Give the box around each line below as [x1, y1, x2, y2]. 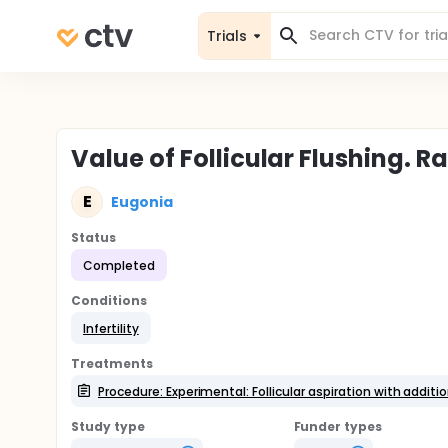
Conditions [71, 292, 147, 309]
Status [71, 229, 116, 246]
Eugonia [111, 191, 173, 212]
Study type [71, 418, 145, 435]
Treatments [71, 355, 153, 372]
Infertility [83, 319, 139, 337]
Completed [83, 256, 155, 274]
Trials [207, 25, 247, 46]
